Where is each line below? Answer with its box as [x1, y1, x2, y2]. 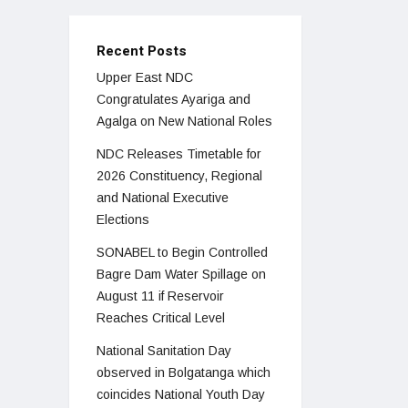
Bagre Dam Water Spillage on [97, 267, 266, 282]
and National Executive [97, 190, 229, 206]
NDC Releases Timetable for [97, 147, 261, 162]
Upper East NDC [97, 70, 193, 86]
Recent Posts [97, 41, 187, 62]
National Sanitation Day [97, 343, 231, 359]
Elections [97, 212, 149, 228]
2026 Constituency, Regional [97, 168, 262, 184]
